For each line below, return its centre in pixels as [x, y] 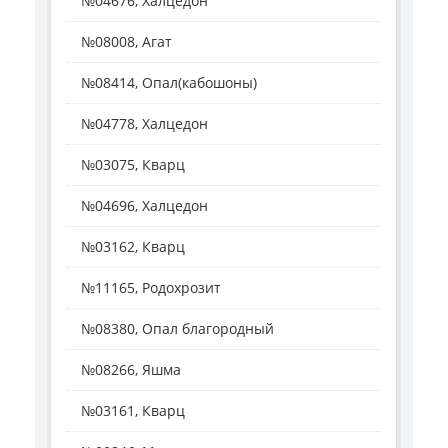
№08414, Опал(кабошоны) [169, 83]
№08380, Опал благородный [177, 329]
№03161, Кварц [133, 411]
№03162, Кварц [133, 247]
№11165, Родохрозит [151, 288]
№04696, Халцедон [144, 206]
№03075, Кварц [133, 165]
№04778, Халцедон [144, 124]
